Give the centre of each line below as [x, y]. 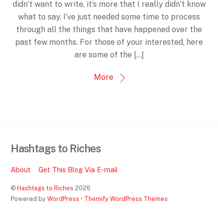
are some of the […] [109, 54]
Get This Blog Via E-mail [78, 169]
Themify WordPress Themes [126, 199]
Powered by [29, 199]
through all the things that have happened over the [109, 29]
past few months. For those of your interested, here [109, 42]
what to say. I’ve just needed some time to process [109, 17]
